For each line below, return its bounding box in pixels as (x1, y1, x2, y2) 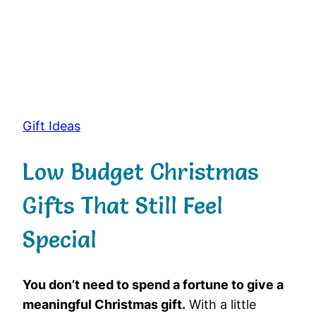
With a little (186, 297, 256, 312)
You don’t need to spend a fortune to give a (23, 277, 284, 293)
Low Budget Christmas (23, 157, 258, 186)
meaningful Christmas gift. (23, 297, 186, 312)
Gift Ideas (23, 119, 80, 134)
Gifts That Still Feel (23, 191, 223, 219)
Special (23, 225, 97, 253)
